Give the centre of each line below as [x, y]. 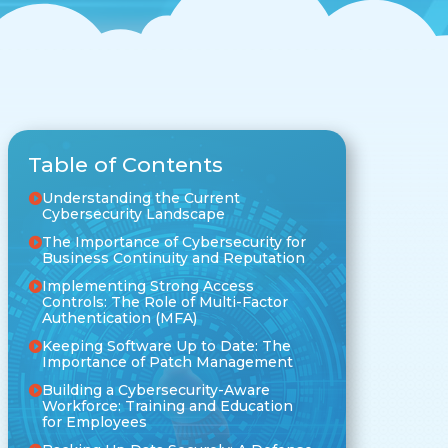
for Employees [94, 421]
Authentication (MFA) [119, 317]
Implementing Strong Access [147, 285]
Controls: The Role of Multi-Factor [164, 301]
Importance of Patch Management [167, 361]
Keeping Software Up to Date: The [166, 345]
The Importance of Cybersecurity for [173, 241]
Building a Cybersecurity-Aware [155, 389]
